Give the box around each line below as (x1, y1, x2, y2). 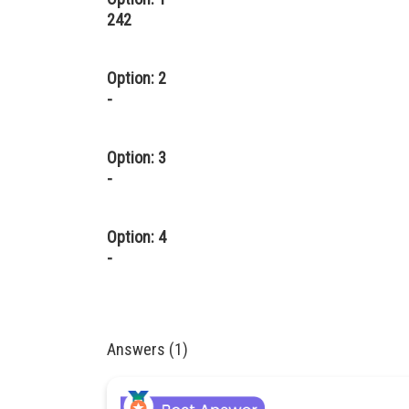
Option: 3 (107, 147, 166, 167)
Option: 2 (107, 68, 166, 88)
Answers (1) (107, 339, 188, 359)
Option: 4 (107, 226, 166, 246)
